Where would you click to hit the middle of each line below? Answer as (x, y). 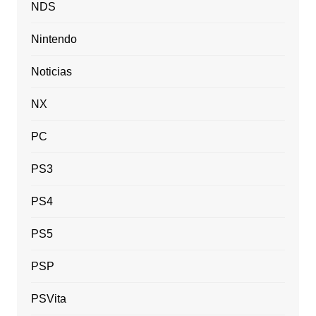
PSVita (48, 299)
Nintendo (54, 39)
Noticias (51, 72)
